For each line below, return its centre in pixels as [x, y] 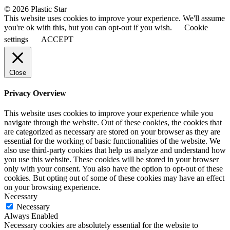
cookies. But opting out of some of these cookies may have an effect [114, 178]
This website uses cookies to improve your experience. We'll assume [114, 18]
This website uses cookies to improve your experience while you [109, 113]
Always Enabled [31, 216]
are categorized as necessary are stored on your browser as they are [112, 132]
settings [16, 39]
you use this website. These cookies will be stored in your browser [111, 160]
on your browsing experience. [52, 187]
